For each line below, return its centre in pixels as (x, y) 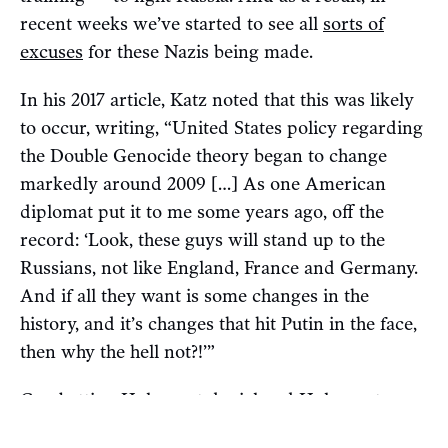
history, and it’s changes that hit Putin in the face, (218, 324)
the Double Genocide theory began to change (203, 156)
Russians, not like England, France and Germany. (219, 268)
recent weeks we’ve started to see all (171, 24)
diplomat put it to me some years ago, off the (202, 212)
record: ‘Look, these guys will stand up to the (202, 240)
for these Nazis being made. (198, 52)
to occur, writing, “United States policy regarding (221, 128)
